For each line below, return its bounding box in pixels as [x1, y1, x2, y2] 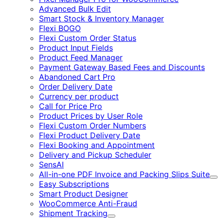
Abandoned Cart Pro [39, 72, 115, 82]
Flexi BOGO [39, 23, 81, 33]
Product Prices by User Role [39, 111, 143, 121]
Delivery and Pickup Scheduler [39, 150, 151, 160]
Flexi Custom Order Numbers [39, 121, 146, 130]
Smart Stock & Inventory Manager [39, 14, 164, 23]
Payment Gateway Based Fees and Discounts [39, 62, 205, 72]
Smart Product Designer [39, 189, 128, 199]
